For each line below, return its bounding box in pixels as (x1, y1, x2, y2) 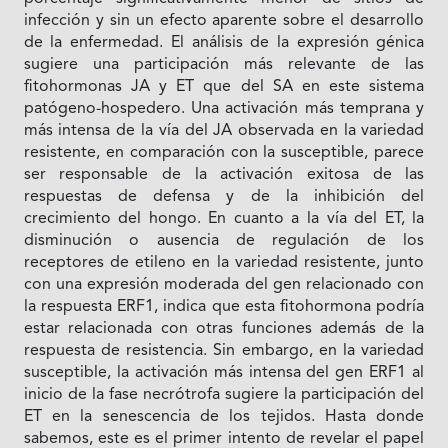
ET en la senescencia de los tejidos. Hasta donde (23, 409, 425, 426)
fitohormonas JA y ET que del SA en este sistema (23, 79, 425, 96)
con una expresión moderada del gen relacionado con (23, 277, 425, 294)
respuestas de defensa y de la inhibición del (23, 189, 425, 206)
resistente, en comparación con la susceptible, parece (23, 145, 425, 162)
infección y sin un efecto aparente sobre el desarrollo (23, 13, 425, 30)
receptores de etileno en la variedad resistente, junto (23, 255, 425, 272)
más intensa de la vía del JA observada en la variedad (23, 123, 425, 140)
